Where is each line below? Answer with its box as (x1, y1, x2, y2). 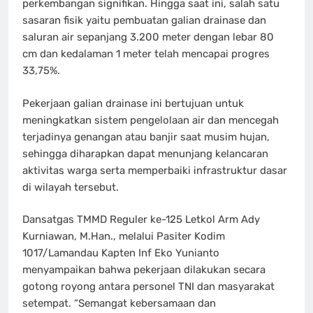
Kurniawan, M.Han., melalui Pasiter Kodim (22, 230, 225, 243)
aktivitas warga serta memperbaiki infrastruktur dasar (22, 163, 287, 177)
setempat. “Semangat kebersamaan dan (22, 297, 216, 310)
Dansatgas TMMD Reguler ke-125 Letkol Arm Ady (22, 213, 260, 226)
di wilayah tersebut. (22, 180, 119, 194)
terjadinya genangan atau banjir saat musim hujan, (22, 130, 270, 143)
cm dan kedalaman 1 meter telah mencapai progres (22, 48, 270, 61)
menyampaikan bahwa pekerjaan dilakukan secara (22, 263, 265, 277)
